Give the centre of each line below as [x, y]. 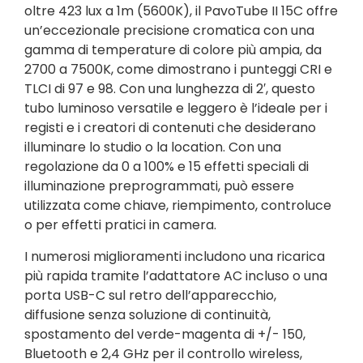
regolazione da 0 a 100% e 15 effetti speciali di [167, 167]
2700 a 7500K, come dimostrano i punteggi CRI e [178, 70]
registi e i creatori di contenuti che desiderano [170, 128]
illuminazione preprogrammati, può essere [159, 186]
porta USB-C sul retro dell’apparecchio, [150, 295]
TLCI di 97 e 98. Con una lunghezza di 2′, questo [170, 89]
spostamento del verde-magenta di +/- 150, [165, 334]
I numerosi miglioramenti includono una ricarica [175, 256]
